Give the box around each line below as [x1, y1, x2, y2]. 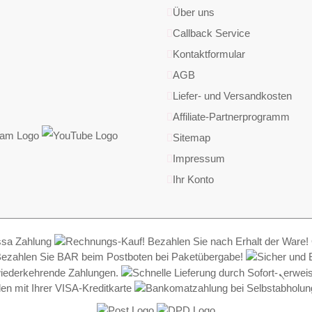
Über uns [173, 6, 214, 18]
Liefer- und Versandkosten [173, 90, 292, 102]
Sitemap [173, 132, 210, 143]
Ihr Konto [173, 173, 214, 185]
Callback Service [173, 27, 250, 39]
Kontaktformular [173, 48, 245, 60]
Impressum [173, 153, 225, 164]
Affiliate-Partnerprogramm [173, 111, 290, 123]
